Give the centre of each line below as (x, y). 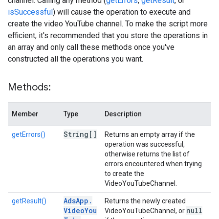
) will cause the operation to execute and (122, 12)
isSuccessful (30, 12)
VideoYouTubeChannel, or (145, 211)
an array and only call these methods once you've (91, 47)
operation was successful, (145, 144)
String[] (80, 134)
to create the (124, 174)
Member (25, 114)
